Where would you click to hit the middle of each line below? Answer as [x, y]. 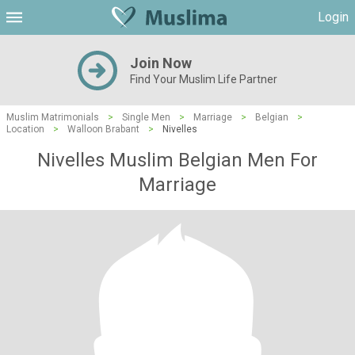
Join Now [161, 63]
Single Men [146, 117]
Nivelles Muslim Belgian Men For [177, 160]
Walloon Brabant [103, 129]
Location [25, 129]
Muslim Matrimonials [53, 117]
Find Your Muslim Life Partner [204, 79]
